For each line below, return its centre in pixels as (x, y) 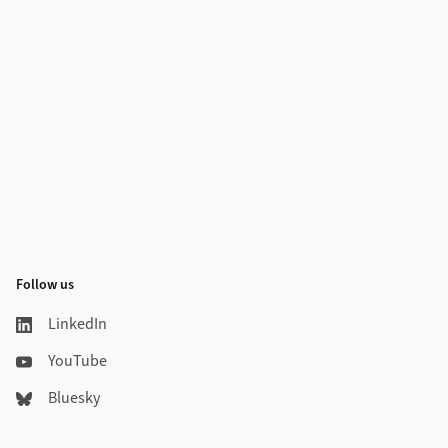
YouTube (77, 361)
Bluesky (74, 398)
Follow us (45, 285)
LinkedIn (77, 324)
